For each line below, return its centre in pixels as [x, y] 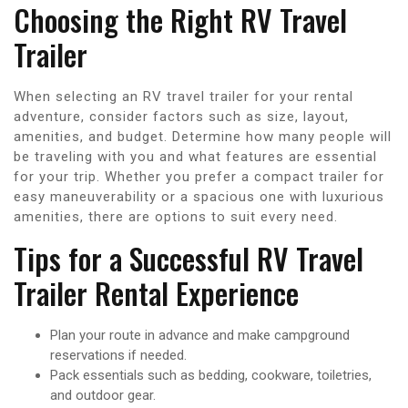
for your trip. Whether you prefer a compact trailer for [199, 176]
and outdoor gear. [103, 395]
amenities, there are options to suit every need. [176, 216]
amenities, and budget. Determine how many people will [203, 136]
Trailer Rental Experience [156, 292]
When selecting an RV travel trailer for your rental [184, 96]
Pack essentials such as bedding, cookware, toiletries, [211, 375]
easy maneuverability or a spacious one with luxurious [199, 196]
